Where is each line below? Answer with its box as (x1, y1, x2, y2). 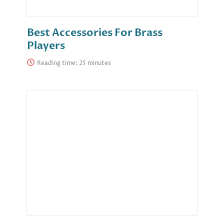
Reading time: (37, 58, 79, 67)
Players (27, 38, 65, 53)
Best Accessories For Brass (27, 25, 162, 40)
